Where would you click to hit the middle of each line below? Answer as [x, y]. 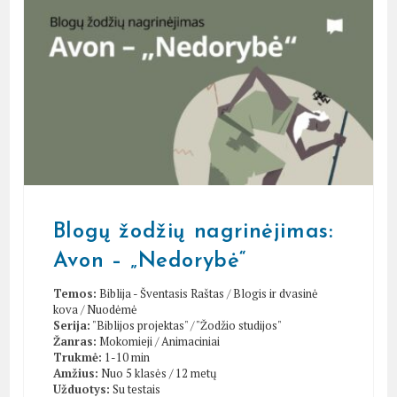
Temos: [74, 293]
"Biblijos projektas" [140, 325]
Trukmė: [77, 357]
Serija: [71, 325]
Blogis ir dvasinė [275, 293]
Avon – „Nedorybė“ [149, 261]
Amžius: [75, 373]
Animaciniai [190, 341]
